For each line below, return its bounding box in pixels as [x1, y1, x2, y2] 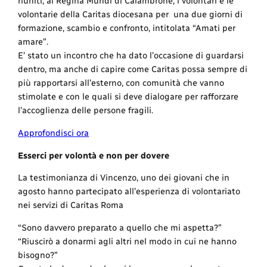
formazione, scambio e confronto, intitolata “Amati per [18, 23, 236, 34]
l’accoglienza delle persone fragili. [18, 105, 154, 116]
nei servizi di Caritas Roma [18, 200, 124, 211]
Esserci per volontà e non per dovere [18, 150, 170, 161]
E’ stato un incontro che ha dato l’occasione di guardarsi [18, 50, 244, 61]
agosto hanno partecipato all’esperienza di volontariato [18, 186, 241, 197]
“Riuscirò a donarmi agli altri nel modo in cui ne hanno [18, 235, 237, 247]
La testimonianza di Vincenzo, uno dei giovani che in [18, 172, 230, 184]
